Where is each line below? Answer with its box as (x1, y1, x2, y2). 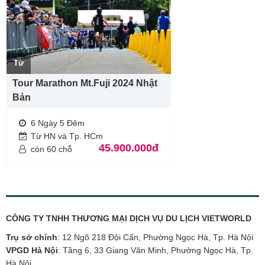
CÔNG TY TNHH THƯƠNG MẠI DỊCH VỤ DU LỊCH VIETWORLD (6, 214, 251, 224)
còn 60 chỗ (31, 144, 72, 154)
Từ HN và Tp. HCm (31, 131, 103, 141)
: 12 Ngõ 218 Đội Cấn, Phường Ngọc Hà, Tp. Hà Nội (57, 232, 253, 243)
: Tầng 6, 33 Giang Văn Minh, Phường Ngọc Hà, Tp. (58, 245, 253, 256)
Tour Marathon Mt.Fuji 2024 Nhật (12, 78, 157, 89)
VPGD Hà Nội (6, 245, 58, 256)
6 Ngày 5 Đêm (31, 118, 85, 128)
